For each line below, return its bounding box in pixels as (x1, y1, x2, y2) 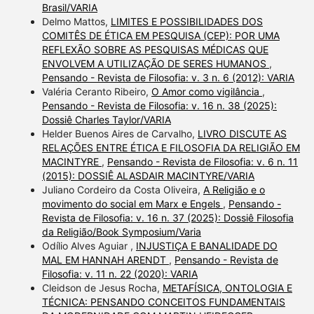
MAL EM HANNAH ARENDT (41, 254, 169, 266)
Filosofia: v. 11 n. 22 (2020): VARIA (41, 268, 198, 280)
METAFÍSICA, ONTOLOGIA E (162, 282, 292, 294)
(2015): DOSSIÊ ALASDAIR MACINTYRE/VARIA (41, 170, 254, 182)
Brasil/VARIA (41, 1, 97, 14)
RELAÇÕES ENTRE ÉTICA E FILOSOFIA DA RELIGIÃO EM (41, 142, 300, 154)
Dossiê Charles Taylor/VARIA (41, 114, 171, 126)
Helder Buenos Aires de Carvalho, (41, 128, 198, 140)
